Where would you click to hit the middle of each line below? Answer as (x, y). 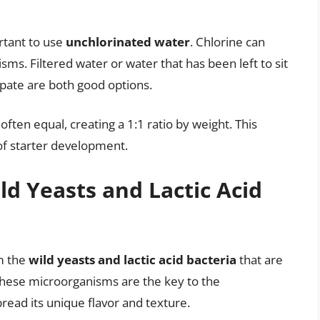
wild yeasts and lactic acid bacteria (132, 259)
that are (260, 259)
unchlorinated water (128, 41)
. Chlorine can (227, 41)
